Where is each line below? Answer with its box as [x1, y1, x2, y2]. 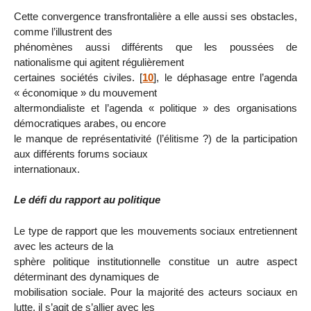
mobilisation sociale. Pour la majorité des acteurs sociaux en [14, 286, 297, 299]
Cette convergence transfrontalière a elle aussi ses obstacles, [14, 10, 297, 22]
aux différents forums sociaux [14, 147, 148, 160]
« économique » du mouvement [14, 86, 157, 99]
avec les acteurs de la [14, 240, 113, 253]
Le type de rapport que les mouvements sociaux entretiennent [14, 225, 297, 237]
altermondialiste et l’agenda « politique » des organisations [14, 101, 297, 114]
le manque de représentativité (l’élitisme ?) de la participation [14, 132, 297, 144]
